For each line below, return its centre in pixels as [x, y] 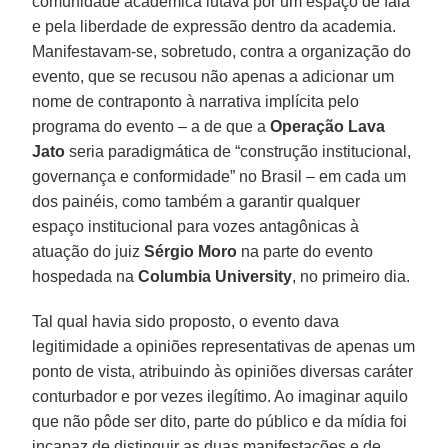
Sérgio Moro [189, 251]
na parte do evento [305, 251]
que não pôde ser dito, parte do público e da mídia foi [220, 421]
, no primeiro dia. [351, 276]
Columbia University [215, 276]
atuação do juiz [86, 251]
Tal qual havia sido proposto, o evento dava [186, 321]
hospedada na [85, 276]
